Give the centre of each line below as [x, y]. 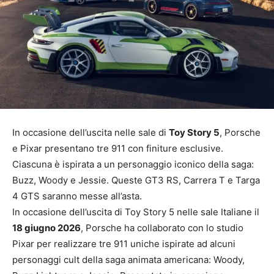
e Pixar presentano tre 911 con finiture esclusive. [118, 148]
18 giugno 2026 [46, 228]
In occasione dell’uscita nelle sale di [91, 132]
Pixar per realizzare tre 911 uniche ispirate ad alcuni [124, 243]
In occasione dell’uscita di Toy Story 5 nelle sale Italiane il [136, 212]
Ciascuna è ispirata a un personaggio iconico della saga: [133, 164]
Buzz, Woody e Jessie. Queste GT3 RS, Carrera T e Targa [136, 180]
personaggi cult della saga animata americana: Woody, [128, 259]
